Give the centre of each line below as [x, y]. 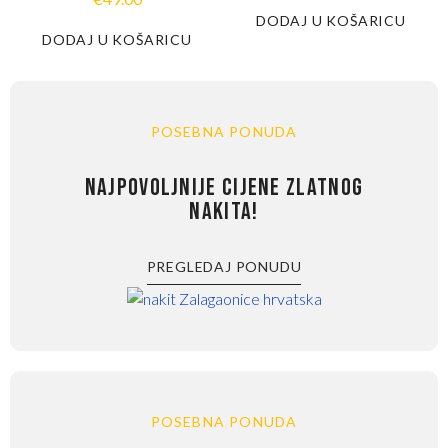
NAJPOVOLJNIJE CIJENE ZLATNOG [224, 188]
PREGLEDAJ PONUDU [224, 267]
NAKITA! [224, 212]
